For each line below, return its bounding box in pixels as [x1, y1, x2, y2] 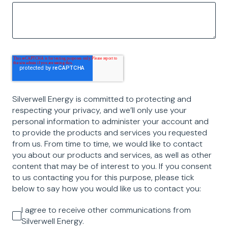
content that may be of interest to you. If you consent [12, 160, 212, 172]
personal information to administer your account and [12, 116, 209, 127]
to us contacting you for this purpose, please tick [12, 172, 194, 183]
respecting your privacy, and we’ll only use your [12, 104, 187, 116]
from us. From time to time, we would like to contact [12, 138, 203, 149]
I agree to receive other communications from [21, 204, 191, 215]
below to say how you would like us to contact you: [12, 183, 201, 194]
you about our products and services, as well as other [12, 149, 212, 160]
